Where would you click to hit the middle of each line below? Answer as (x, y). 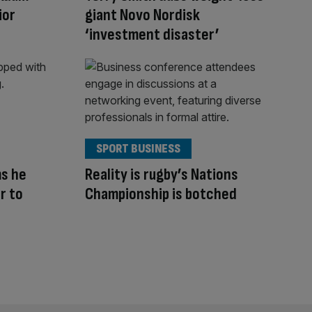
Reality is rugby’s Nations (162, 174)
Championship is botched (161, 194)
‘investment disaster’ (152, 35)
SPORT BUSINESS (138, 148)
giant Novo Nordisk (142, 15)
